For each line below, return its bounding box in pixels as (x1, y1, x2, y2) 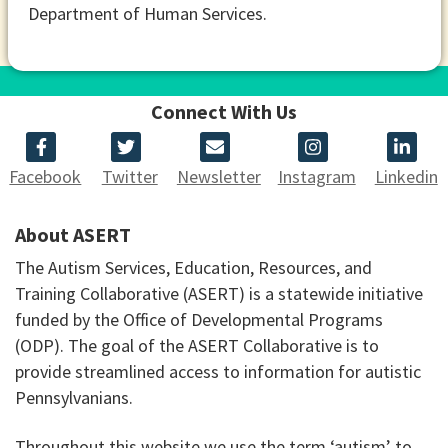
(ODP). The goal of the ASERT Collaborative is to (15, 333, 379, 357)
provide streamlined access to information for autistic (15, 359, 421, 383)
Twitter (101, 164, 158, 188)
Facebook (9, 164, 82, 188)
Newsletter (176, 164, 261, 188)
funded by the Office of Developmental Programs (15, 307, 383, 331)
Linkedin (374, 164, 438, 188)
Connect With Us (151, 98, 297, 124)
